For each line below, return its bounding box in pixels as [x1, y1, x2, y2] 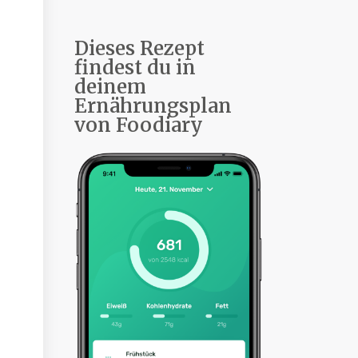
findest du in [74, 55, 197, 81]
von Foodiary [74, 113, 204, 138]
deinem [74, 74, 147, 100]
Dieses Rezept [74, 36, 205, 62]
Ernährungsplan [74, 93, 233, 119]
